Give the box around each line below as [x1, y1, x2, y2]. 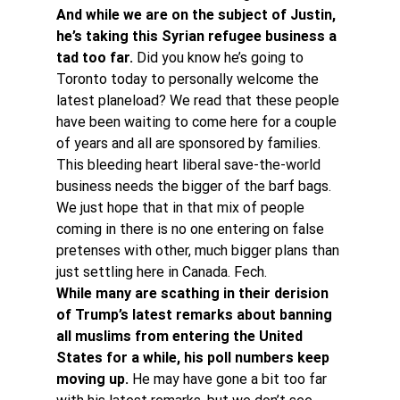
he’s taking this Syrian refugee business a [55, 28, 340, 45]
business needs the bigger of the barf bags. [55, 178, 335, 195]
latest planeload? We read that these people [55, 92, 343, 109]
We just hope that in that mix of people [55, 199, 308, 216]
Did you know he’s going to [132, 49, 307, 66]
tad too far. [55, 49, 133, 66]
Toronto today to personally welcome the [55, 71, 322, 87]
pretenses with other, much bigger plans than [55, 242, 343, 259]
